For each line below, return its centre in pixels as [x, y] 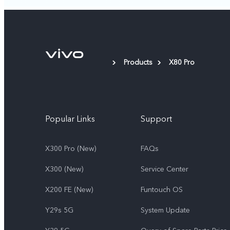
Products [138, 63]
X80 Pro [182, 63]
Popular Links [70, 119]
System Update [165, 210]
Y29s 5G [59, 210]
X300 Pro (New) [71, 149]
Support [156, 119]
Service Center [165, 169]
